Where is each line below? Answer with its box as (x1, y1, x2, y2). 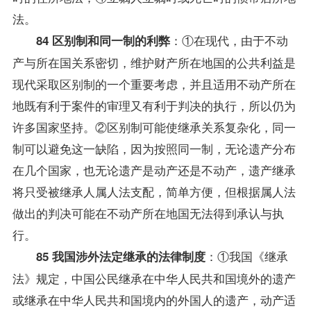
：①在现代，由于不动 (169, 31, 288, 49)
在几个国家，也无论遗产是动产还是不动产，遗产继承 (12, 160, 296, 178)
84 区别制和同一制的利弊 (24, 31, 170, 49)
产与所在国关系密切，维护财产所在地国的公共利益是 (12, 53, 296, 71)
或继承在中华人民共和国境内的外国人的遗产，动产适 (12, 290, 296, 308)
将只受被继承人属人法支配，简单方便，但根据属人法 (12, 182, 296, 200)
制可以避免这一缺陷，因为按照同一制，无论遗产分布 (12, 139, 296, 157)
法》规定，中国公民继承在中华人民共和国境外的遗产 (12, 269, 296, 287)
